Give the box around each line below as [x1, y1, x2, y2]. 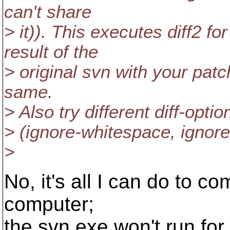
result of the [4, 42, 98, 62]
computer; [4, 193, 94, 215]
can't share [4, 2, 91, 22]
